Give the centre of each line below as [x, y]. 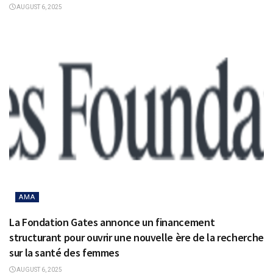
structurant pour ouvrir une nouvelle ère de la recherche [136, 238]
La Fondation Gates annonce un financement [112, 222]
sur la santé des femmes [64, 253]
